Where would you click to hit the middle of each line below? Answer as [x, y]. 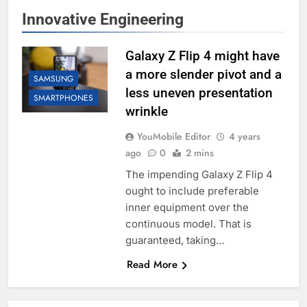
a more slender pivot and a [203, 75]
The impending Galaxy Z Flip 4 [199, 175]
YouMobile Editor [173, 137]
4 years [244, 137]
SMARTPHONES [63, 98]
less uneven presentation [199, 93]
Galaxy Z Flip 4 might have [202, 56]
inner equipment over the [187, 208]
